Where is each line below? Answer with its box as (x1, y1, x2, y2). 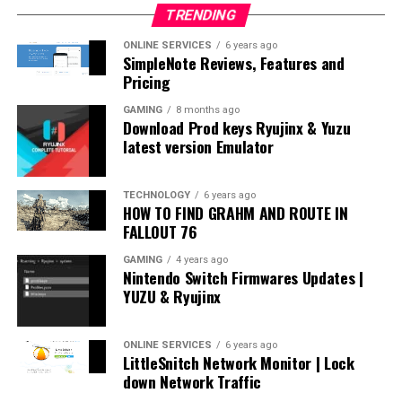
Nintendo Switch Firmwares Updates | (122, 265, 363, 289)
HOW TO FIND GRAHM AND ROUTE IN (122, 200, 348, 224)
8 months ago (175, 103, 240, 116)
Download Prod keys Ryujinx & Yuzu (122, 115, 351, 139)
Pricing (122, 69, 170, 93)
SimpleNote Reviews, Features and (122, 50, 345, 74)
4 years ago (175, 253, 228, 266)
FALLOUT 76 (122, 219, 197, 243)
